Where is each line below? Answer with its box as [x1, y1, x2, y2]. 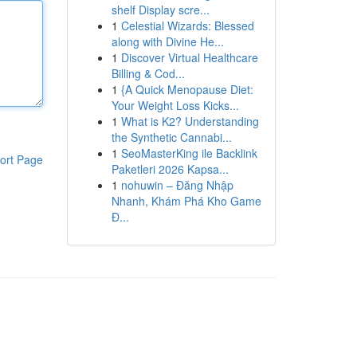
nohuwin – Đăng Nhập [120, 177, 233, 193]
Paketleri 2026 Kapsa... [111, 161, 229, 177]
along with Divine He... [111, 33, 224, 49]
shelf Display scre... [111, 2, 210, 18]
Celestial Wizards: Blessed [120, 18, 254, 33]
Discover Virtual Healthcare [120, 49, 258, 65]
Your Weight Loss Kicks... [111, 97, 239, 113]
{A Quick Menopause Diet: [120, 81, 253, 97]
